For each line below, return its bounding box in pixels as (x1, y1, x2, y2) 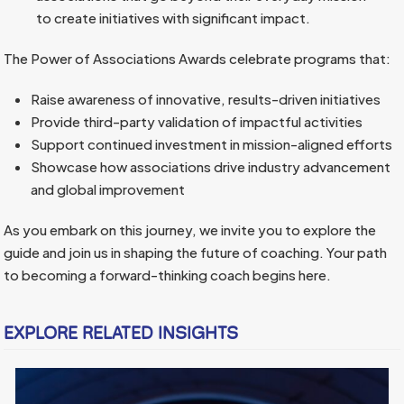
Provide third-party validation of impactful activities (31, 112, 363, 130)
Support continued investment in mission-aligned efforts (31, 134, 393, 152)
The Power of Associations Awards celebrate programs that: (4, 49, 391, 67)
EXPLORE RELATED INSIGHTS (4, 321, 239, 344)
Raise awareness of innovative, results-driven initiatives (31, 89, 381, 107)
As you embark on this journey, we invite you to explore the (4, 220, 377, 238)
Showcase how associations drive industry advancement (31, 157, 391, 175)
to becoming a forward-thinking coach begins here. (4, 265, 332, 283)
